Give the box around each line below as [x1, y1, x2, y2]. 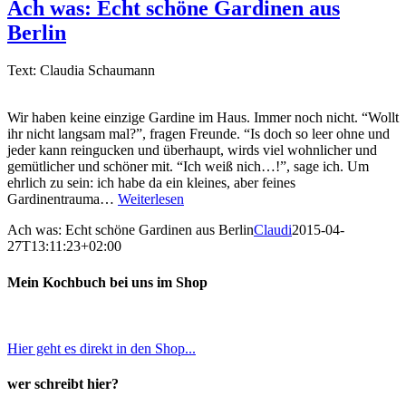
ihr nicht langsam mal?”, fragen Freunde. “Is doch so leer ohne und [7, 126, 390, 142]
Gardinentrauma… [7, 191, 118, 208]
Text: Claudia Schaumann [7, 63, 155, 79]
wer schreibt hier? [7, 376, 119, 392]
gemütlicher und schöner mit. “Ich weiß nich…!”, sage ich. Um [7, 159, 369, 175]
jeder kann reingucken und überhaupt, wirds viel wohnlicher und [7, 142, 377, 159]
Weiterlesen [118, 191, 184, 208]
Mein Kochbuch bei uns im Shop [7, 274, 208, 290]
